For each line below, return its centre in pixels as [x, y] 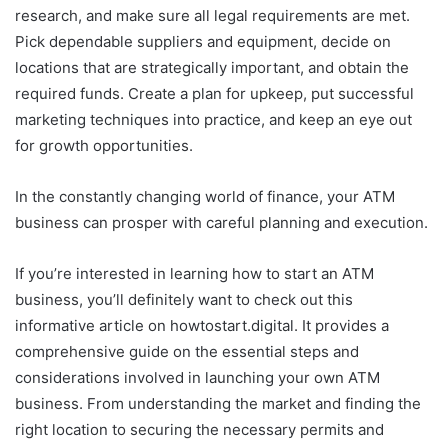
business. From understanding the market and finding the [218, 403]
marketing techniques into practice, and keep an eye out [213, 119]
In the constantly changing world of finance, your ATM [205, 196]
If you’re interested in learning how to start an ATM [194, 273]
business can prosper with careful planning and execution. [221, 222]
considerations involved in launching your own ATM [197, 377]
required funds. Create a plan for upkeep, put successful [214, 93]
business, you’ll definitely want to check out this [184, 299]
